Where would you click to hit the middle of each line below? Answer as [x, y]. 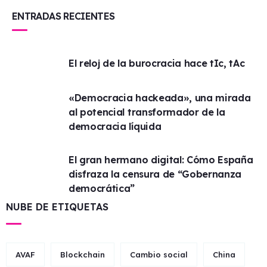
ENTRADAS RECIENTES [63, 16]
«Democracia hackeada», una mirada [160, 98]
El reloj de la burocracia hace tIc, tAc [157, 63]
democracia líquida [115, 126]
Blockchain [83, 254]
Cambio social [159, 254]
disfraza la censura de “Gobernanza [155, 174]
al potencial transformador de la [147, 112]
